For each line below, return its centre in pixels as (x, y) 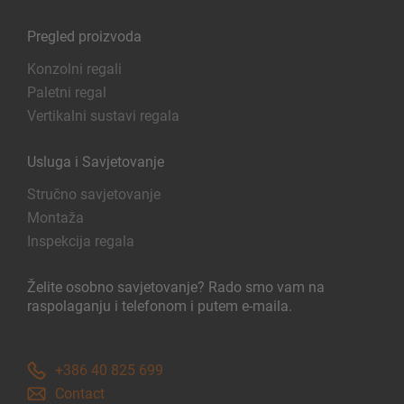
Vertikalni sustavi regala (103, 115)
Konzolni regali (74, 69)
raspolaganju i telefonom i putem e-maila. (160, 306)
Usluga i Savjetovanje (96, 161)
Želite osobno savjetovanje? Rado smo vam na (176, 287)
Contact (80, 393)
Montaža (55, 217)
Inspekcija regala (81, 241)
